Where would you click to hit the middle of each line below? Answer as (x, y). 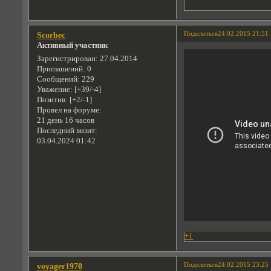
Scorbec (51, 35)
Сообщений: (58, 79)
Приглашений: (61, 69)
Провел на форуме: (69, 110)
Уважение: (54, 89)
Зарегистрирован (66, 58)
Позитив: (52, 100)
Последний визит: (67, 130)
